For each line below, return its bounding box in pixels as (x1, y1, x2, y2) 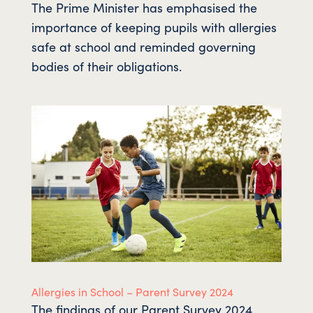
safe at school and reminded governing (31, 37, 256, 55)
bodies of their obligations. (31, 57, 182, 75)
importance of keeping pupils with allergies (31, 17, 277, 36)
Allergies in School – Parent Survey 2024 (31, 283, 233, 299)
